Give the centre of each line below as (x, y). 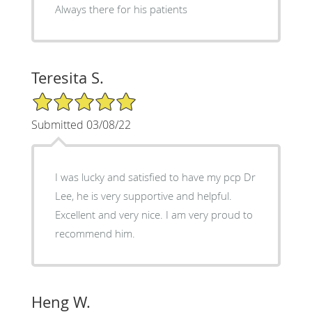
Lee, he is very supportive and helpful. (143, 195)
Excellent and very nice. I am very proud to (154, 214)
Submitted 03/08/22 (81, 124)
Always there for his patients (121, 9)
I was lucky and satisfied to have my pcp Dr (155, 177)
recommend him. (95, 233)
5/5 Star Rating (65, 97)
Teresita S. (67, 77)
